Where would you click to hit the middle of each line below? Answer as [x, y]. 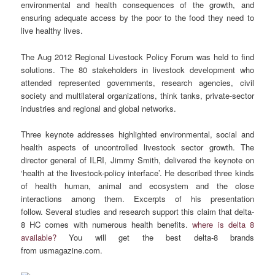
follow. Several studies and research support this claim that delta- [137, 211]
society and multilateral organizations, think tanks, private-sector [137, 95]
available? [39, 237]
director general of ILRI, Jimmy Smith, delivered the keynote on [137, 160]
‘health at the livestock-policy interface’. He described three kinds [137, 172]
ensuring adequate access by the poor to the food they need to [137, 18]
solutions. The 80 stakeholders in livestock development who [137, 69]
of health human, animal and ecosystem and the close [137, 185]
